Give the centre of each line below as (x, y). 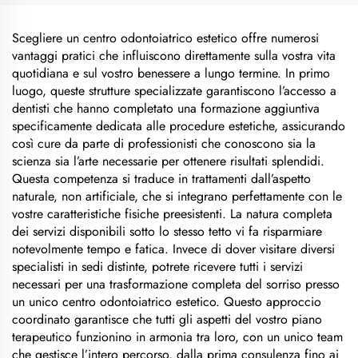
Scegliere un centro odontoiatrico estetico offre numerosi (165, 38)
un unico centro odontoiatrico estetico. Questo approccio (167, 302)
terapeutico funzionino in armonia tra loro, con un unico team (177, 337)
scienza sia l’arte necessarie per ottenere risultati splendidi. (168, 161)
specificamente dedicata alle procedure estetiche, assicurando (179, 126)
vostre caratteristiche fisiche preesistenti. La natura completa (172, 214)
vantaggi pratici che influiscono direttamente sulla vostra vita (174, 56)
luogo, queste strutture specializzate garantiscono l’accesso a (174, 91)
